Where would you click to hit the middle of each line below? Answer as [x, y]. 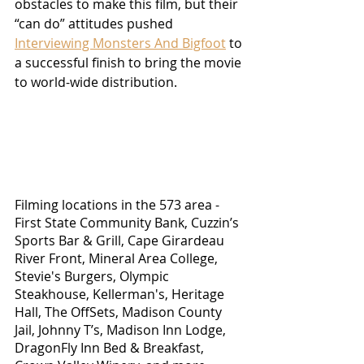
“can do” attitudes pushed [95, 23]
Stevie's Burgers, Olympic [93, 276]
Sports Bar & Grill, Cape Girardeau [121, 240]
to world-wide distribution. [99, 82]
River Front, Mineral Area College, [118, 258]
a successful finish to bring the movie [130, 62]
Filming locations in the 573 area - [119, 204]
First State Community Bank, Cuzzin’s [128, 222]
